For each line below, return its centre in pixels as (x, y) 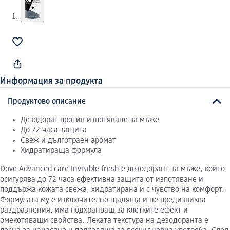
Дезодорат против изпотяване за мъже (90, 120)
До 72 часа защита (54, 130)
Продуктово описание (47, 101)
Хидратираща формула (61, 151)
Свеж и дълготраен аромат (68, 140)
